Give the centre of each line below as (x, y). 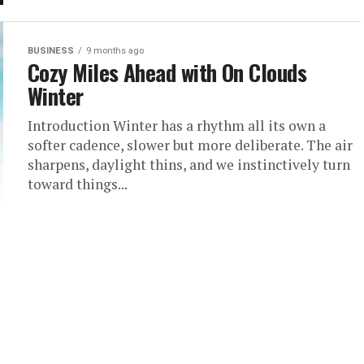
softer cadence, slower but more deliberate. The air (190, 145)
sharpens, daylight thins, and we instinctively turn (189, 165)
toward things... (78, 184)
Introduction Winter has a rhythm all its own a (177, 126)
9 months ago (115, 51)
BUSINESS (51, 51)
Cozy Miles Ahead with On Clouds (167, 72)
